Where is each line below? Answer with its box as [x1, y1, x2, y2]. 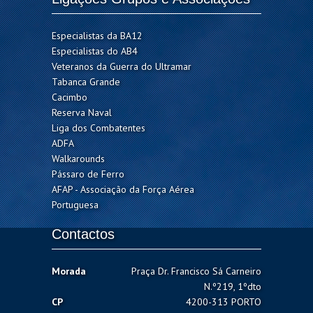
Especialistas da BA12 [52, 29, 143, 42]
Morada [52, 265, 86, 277]
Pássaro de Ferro [52, 168, 124, 180]
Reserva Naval [52, 106, 112, 119]
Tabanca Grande [52, 75, 120, 88]
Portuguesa [52, 198, 99, 211]
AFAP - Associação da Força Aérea [52, 183, 194, 196]
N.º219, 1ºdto [204, 280, 261, 293]
